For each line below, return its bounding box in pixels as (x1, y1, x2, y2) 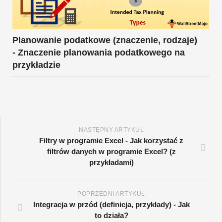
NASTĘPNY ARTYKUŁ (79, 126, 144, 133)
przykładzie (12, 59, 60, 70)
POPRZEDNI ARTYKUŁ (77, 190, 145, 197)
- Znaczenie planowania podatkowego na (12, 47, 185, 57)
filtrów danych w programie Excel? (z (47, 147, 176, 156)
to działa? (94, 211, 128, 220)
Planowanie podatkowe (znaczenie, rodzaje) (12, 35, 197, 45)
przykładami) (89, 158, 134, 166)
